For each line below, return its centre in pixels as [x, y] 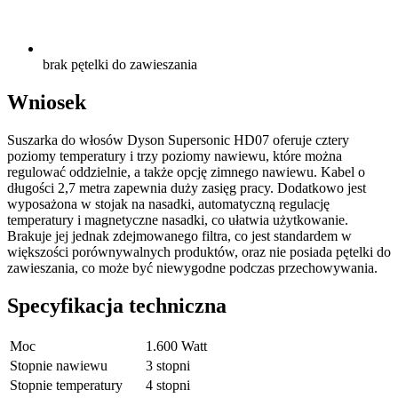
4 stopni [168, 385]
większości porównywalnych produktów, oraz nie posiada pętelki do [199, 252]
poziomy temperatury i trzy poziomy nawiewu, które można [175, 156]
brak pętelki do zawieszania [120, 65]
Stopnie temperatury [66, 385]
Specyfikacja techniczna [117, 306]
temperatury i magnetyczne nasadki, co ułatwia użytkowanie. [178, 220]
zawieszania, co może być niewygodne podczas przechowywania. [192, 268]
